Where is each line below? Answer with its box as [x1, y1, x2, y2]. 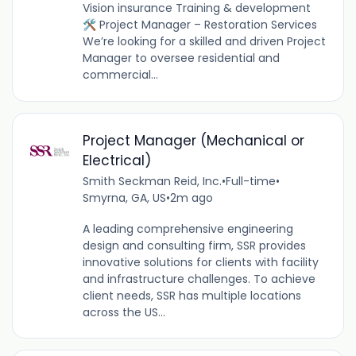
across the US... [82, 304, 165, 320]
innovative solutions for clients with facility [82, 253, 319, 270]
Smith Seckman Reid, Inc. [82, 172, 222, 189]
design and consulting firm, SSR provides [82, 237, 306, 253]
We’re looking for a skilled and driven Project [82, 33, 326, 50]
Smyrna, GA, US [82, 189, 166, 206]
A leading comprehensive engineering [82, 220, 293, 237]
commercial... [82, 67, 158, 83]
